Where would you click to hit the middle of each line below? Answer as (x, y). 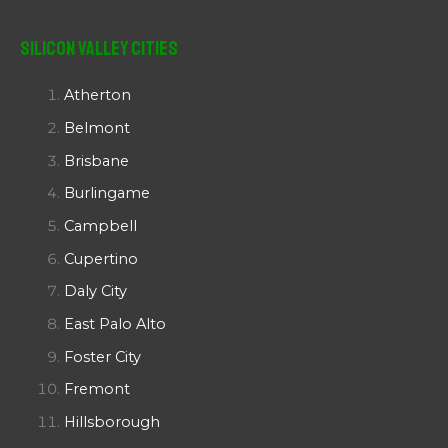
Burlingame (106, 193)
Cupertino (100, 258)
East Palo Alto (114, 323)
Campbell (100, 225)
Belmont (96, 128)
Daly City (95, 291)
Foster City (102, 356)
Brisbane (96, 160)
